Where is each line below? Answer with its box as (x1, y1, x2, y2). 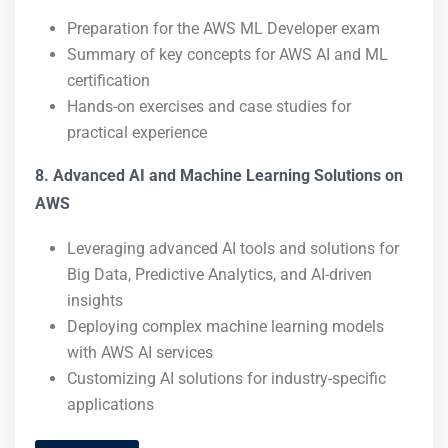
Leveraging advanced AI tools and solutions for (67, 239, 399, 258)
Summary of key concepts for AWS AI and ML (67, 45, 388, 64)
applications (67, 395, 154, 414)
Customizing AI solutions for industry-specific (67, 369, 386, 388)
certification (67, 71, 150, 90)
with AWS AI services (67, 343, 213, 362)
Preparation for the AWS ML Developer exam (67, 19, 380, 38)
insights (67, 291, 123, 310)
